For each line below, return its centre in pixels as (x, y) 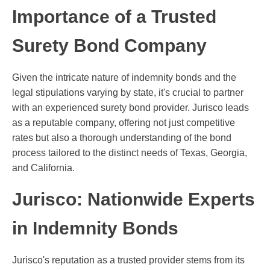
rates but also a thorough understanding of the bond (122, 138)
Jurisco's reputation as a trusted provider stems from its (128, 260)
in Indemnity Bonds (95, 228)
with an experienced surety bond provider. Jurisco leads (130, 108)
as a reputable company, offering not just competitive (124, 123)
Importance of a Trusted (114, 17)
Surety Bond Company (109, 46)
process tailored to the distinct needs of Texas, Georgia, (130, 153)
